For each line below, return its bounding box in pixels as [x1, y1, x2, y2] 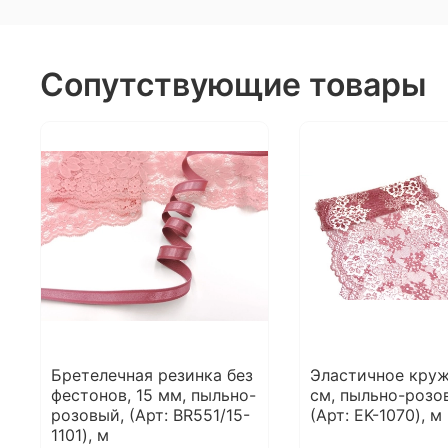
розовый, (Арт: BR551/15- [51, 405, 250, 426]
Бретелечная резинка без [51, 365, 253, 386]
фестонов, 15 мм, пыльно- [51, 385, 256, 406]
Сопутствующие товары [40, 65, 426, 105]
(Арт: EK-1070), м [309, 405, 442, 426]
